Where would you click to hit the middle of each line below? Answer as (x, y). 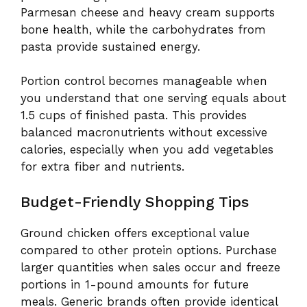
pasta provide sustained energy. (110, 46)
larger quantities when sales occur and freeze (150, 267)
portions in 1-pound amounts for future (135, 284)
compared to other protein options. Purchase (149, 250)
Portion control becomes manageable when (144, 81)
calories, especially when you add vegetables (147, 150)
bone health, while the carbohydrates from (143, 29)
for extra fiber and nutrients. (102, 167)
